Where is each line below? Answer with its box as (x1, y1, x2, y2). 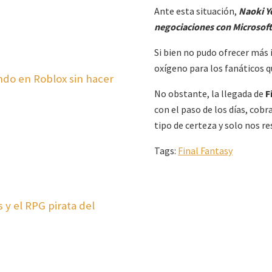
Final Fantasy (178, 144, 233, 157)
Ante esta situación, (154, 5, 239, 18)
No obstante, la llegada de (154, 87, 265, 100)
